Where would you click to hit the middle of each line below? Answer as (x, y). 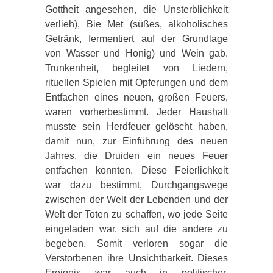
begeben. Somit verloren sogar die (136, 243)
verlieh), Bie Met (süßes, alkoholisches (136, 24)
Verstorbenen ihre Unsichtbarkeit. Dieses (136, 258)
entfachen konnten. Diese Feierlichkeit (136, 170)
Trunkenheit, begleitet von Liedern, (136, 68)
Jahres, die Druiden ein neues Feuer (136, 155)
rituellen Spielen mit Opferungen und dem (136, 82)
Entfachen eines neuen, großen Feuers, (136, 97)
